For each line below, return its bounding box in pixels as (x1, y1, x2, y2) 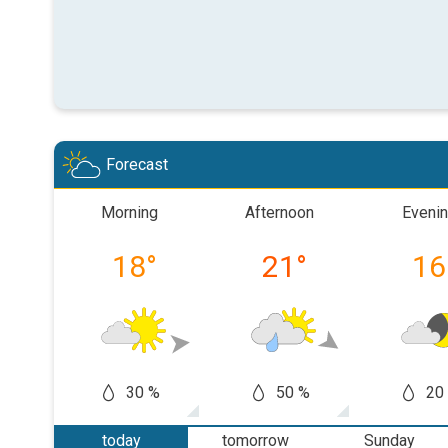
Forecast (106, 155, 168, 174)
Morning (100, 203, 158, 222)
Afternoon (244, 203, 314, 222)
